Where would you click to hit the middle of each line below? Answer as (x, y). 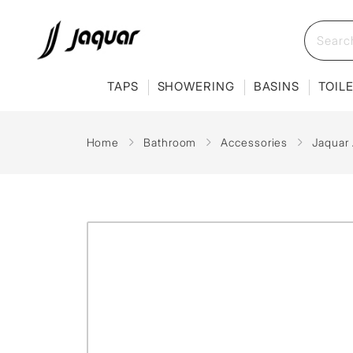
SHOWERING (196, 86)
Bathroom (170, 142)
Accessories (255, 142)
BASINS (277, 86)
